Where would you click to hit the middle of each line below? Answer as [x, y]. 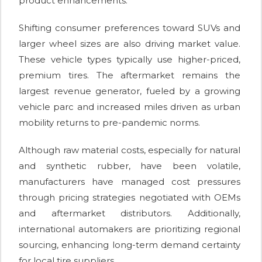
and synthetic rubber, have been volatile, [130, 166]
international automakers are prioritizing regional [130, 229]
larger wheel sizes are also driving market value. [130, 43]
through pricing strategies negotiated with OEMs [130, 197]
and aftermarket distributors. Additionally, [130, 213]
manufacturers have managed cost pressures [130, 181]
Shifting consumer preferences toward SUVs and [130, 27]
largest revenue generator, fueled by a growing [130, 91]
